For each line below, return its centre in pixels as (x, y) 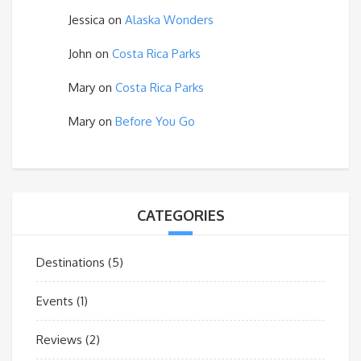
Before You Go (155, 121)
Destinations (71, 262)
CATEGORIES (180, 215)
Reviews (59, 339)
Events (55, 301)
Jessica (87, 19)
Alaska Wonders (169, 19)
